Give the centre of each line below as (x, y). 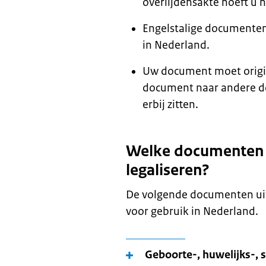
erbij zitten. (170, 104)
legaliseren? (168, 170)
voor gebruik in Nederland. (192, 211)
